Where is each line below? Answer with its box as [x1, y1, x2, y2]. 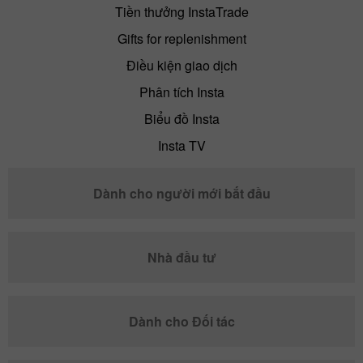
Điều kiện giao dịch [126, 56, 237, 75]
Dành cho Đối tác [128, 312, 235, 331]
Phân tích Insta [139, 83, 224, 102]
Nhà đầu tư [147, 248, 216, 267]
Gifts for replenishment [117, 29, 246, 49]
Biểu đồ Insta [143, 109, 220, 129]
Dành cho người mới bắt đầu [92, 184, 271, 203]
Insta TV [157, 136, 206, 156]
